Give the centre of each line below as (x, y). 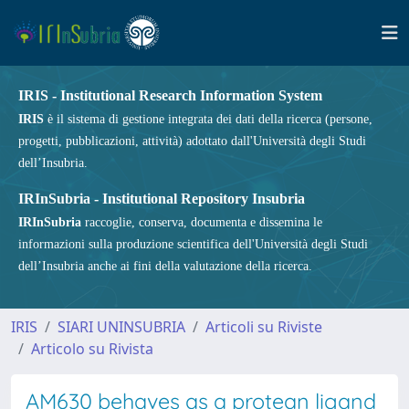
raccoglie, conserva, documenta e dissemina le (202, 222)
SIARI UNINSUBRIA (121, 327)
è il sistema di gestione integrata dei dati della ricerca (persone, (208, 119)
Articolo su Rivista (92, 349)
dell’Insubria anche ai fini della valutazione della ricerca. (165, 266)
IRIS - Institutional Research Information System (170, 95)
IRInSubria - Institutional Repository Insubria (162, 199)
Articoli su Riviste (264, 327)
